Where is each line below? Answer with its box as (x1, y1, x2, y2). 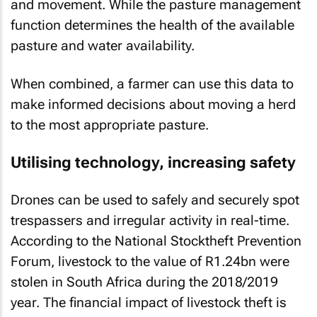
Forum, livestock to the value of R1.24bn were (11, 253, 289, 270)
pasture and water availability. (11, 37, 195, 54)
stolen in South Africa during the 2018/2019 (11, 274, 278, 290)
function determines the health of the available (11, 16, 294, 33)
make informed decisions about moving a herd (11, 96, 296, 113)
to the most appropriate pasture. (11, 117, 209, 133)
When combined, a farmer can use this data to (11, 76, 294, 92)
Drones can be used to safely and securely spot (11, 192, 299, 208)
